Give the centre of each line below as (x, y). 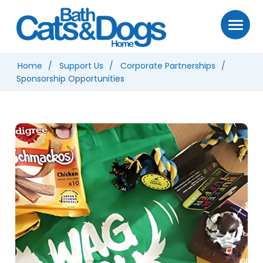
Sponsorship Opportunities (71, 79)
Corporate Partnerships (168, 66)
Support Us (82, 66)
